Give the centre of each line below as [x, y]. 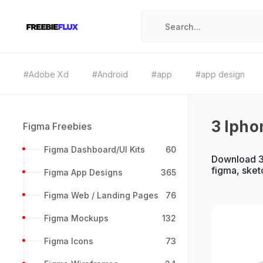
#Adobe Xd [46, 74]
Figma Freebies [57, 126]
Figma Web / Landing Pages [101, 195]
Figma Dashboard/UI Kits [95, 149]
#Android [110, 74]
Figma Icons [69, 241]
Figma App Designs [83, 172]
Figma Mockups [76, 218]
